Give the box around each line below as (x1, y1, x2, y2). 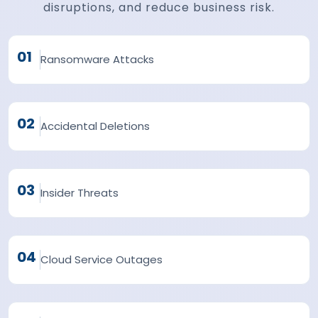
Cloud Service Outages (40, 252, 163, 267)
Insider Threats (40, 185, 119, 200)
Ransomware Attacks (40, 52, 155, 67)
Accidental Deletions (40, 119, 150, 133)
